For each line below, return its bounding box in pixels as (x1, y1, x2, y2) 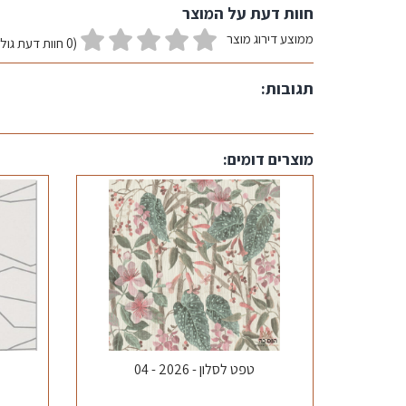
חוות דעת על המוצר (182, 3, 314, 24)
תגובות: (261, 78, 314, 99)
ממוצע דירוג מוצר (227, 30, 314, 47)
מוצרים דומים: (223, 149, 314, 169)
